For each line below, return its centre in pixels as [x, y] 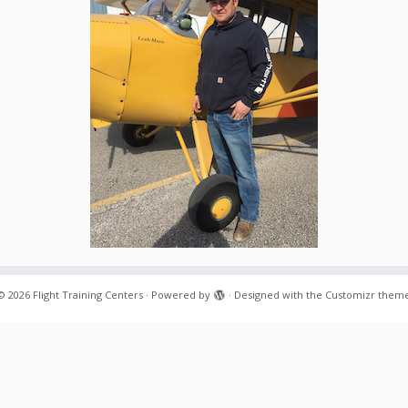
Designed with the [280, 295]
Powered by [181, 295]
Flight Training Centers [88, 295]
